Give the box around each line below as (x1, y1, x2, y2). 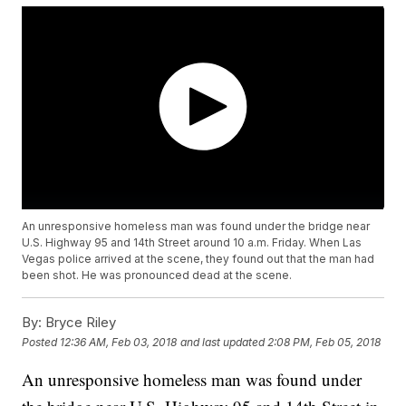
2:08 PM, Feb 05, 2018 (267, 334, 382, 349)
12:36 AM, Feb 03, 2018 (60, 334, 178, 349)
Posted (22, 334, 61, 349)
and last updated (180, 334, 266, 349)
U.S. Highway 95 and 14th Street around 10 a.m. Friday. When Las (22, 236, 362, 250)
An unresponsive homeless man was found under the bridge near (22, 219, 371, 234)
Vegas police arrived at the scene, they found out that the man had (22, 252, 375, 266)
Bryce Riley (42, 314, 117, 332)
